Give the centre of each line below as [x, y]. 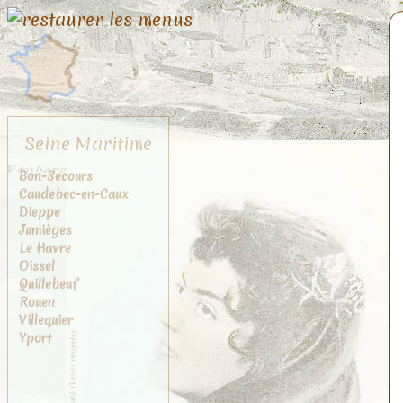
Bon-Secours [56, 176]
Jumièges [45, 230]
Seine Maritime [88, 144]
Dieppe [40, 212]
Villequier [46, 320]
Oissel [37, 266]
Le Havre [45, 248]
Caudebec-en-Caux [74, 194]
